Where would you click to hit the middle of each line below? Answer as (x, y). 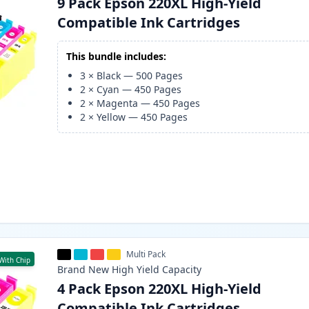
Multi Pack (146, 255)
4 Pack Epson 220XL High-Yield (160, 289)
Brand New (83, 270)
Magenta (118, 103)
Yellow (111, 117)
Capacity (182, 270)
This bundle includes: (117, 57)
